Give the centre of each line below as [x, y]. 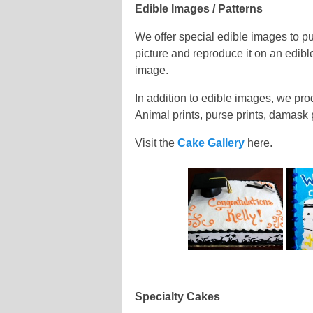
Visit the [156, 143]
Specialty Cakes [178, 296]
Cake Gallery [211, 143]
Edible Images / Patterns [199, 9]
